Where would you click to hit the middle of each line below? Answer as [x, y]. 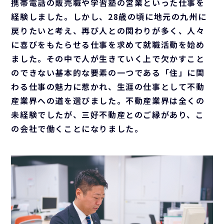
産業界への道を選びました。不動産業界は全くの [108, 100]
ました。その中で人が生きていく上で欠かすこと [108, 58]
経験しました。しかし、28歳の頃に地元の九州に [109, 16]
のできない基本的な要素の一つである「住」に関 [108, 72]
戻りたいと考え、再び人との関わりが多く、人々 [108, 30]
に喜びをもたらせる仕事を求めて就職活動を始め [108, 44]
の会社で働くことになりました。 [77, 128]
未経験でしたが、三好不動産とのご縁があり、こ [108, 114]
